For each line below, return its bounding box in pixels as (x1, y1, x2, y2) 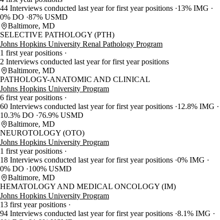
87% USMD (28, 13, 68, 22)
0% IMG (177, 156, 207, 165)
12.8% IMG (177, 102, 217, 111)
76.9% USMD (38, 111, 83, 120)
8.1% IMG (177, 209, 213, 218)
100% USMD (28, 165, 72, 173)
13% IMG (177, 4, 211, 13)
